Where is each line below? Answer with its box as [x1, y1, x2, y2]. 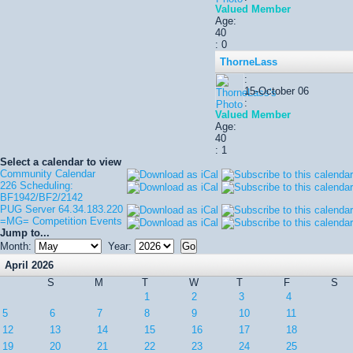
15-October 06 [244, 85, 309, 97]
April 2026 [5, 259, 54, 271]
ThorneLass [220, 56, 277, 68]
